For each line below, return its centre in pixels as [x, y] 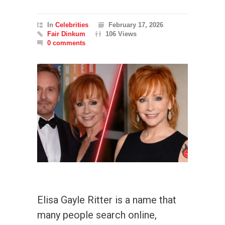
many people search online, [97, 215]
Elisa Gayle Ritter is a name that [107, 200]
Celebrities [72, 25]
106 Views [121, 34]
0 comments [66, 43]
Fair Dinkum [66, 34]
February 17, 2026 [136, 25]
